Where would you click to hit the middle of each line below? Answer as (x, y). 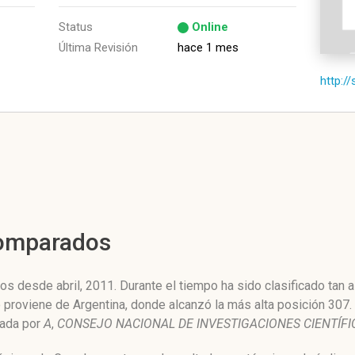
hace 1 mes (208, 48)
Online (210, 27)
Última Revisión (98, 48)
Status (76, 27)
